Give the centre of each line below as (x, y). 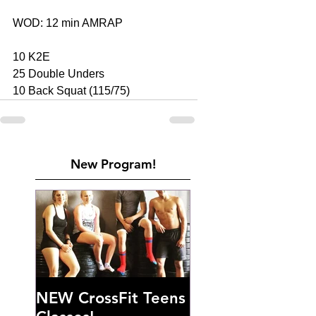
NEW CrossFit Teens (111, 298)
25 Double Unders (60, 73)
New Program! (113, 164)
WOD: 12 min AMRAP (69, 23)
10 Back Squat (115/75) (71, 90)
